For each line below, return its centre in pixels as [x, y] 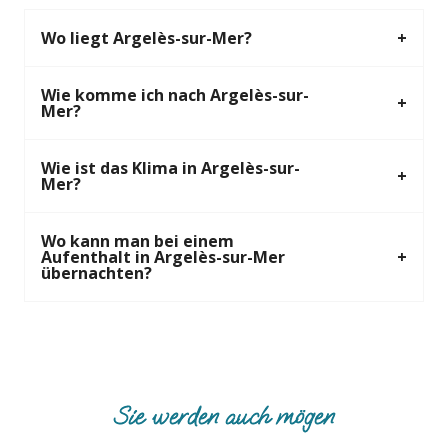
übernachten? [96, 273]
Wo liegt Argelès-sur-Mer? [146, 38]
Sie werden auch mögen [224, 416]
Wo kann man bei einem [137, 241]
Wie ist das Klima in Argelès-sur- [170, 168]
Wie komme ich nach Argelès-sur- [175, 95]
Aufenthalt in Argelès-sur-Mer [163, 257]
